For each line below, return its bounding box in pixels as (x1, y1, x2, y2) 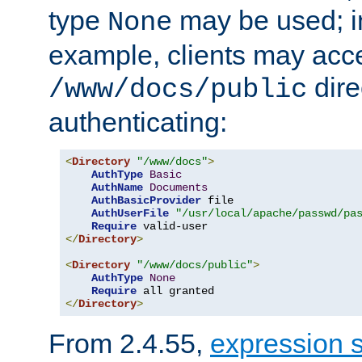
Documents (149, 181, 208, 195)
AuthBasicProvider (91, 194, 201, 208)
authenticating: (48, 107, 227, 138)
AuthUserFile (91, 207, 169, 221)
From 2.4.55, (48, 328, 210, 360)
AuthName (91, 181, 143, 195)
